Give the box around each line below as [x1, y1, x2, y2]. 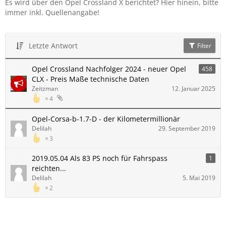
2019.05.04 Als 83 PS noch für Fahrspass [32, 153, 167, 163]
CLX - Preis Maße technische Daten [32, 74, 149, 84]
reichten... [32, 163, 66, 173]
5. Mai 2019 [183, 174, 215, 182]
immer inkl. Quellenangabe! [5, 8, 99, 17]
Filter [196, 41, 211, 50]
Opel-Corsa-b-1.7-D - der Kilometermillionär [32, 114, 180, 124]
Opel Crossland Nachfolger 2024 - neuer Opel [32, 64, 186, 74]
